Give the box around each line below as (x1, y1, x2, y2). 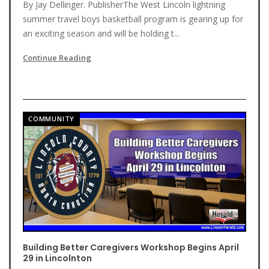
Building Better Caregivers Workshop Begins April (23, 241, 239, 253)
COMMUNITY (28, 114, 75, 123)
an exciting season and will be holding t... (23, 28, 180, 39)
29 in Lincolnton (23, 252, 92, 264)
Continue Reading (23, 52, 91, 63)
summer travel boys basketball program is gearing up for (23, 13, 243, 25)
